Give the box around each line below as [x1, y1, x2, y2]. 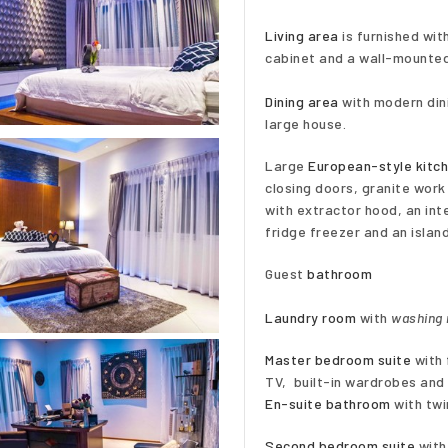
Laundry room [265, 309, 356, 326]
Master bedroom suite [265, 351, 411, 368]
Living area [265, 27, 339, 44]
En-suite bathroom [265, 395, 391, 412]
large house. [265, 115, 346, 132]
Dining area [265, 93, 339, 110]
